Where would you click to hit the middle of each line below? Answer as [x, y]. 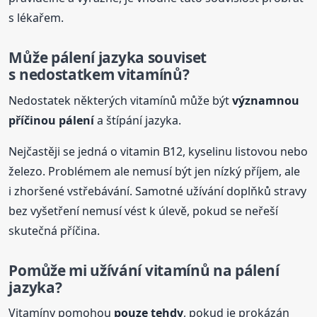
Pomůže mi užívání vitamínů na [122, 270]
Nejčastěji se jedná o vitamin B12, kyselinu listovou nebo [158, 151]
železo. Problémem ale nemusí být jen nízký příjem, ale [155, 171]
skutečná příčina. [54, 230]
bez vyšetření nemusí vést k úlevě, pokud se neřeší [144, 211]
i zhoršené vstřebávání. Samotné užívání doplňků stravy [158, 191]
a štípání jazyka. [138, 120]
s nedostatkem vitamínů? [99, 75]
